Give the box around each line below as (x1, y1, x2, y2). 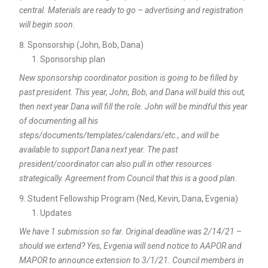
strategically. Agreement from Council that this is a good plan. (19, 173, 237, 183)
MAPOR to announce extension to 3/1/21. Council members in (19, 255, 244, 265)
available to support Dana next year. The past (19, 144, 178, 154)
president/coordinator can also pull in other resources (19, 159, 212, 169)
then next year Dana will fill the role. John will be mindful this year (19, 101, 248, 111)
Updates (39, 208, 72, 218)
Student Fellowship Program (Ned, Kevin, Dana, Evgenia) (27, 193, 238, 203)
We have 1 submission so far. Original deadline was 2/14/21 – (19, 226, 242, 236)
